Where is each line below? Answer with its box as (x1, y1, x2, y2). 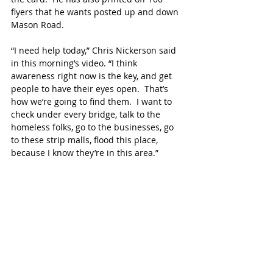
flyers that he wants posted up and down (11, 5, 181, 18)
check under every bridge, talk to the (11, 108, 163, 120)
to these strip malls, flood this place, (11, 133, 160, 146)
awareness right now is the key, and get (11, 69, 174, 82)
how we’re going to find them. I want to (11, 95, 174, 107)
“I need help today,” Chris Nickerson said (11, 44, 179, 56)
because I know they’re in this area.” (11, 146, 158, 158)
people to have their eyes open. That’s (11, 82, 171, 94)
